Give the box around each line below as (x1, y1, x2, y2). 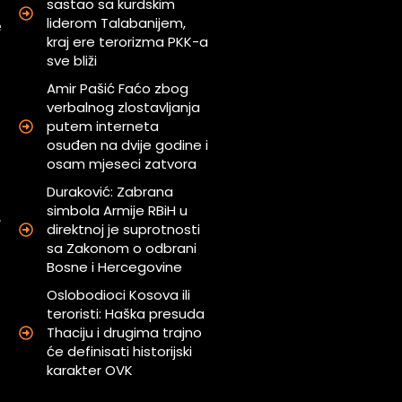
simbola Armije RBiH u (47, 201, 188, 221)
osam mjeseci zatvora (47, 154, 197, 174)
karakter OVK (47, 361, 134, 380)
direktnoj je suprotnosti (47, 220, 201, 240)
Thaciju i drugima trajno (47, 323, 203, 343)
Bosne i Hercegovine (47, 258, 183, 277)
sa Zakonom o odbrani (47, 239, 197, 258)
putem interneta (47, 117, 160, 136)
